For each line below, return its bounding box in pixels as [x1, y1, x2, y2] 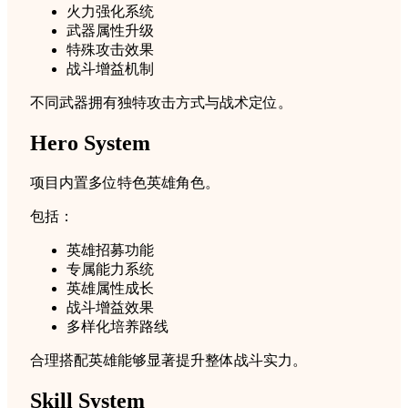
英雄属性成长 [66, 280, 154, 296]
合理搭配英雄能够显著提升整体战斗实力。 [30, 352, 307, 368]
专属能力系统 [66, 260, 154, 277]
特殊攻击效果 [66, 41, 154, 57]
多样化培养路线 [66, 318, 168, 334]
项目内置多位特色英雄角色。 [30, 174, 219, 190]
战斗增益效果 [66, 299, 154, 315]
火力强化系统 [66, 3, 154, 19]
